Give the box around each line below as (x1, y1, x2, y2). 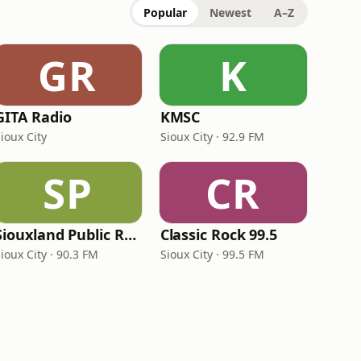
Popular (143, 5, 187, 20)
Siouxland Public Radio (123, 225, 136, 244)
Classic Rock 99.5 (160, 225, 278, 244)
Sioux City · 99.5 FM (160, 247, 264, 262)
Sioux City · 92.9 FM (160, 129, 264, 144)
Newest (210, 5, 251, 20)
